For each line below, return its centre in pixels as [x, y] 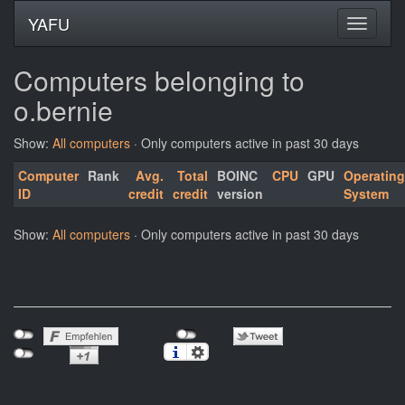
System [366, 193]
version [240, 193]
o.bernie [63, 110]
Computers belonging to [159, 80]
